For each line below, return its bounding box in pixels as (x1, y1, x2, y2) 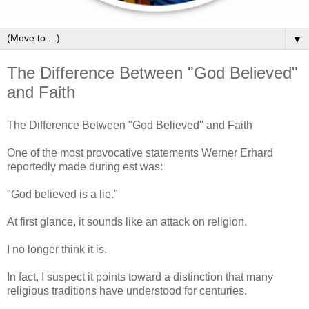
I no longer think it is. (7, 243, 107, 255)
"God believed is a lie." (7, 188, 118, 200)
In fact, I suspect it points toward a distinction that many (7, 270, 273, 283)
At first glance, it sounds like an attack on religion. (7, 215, 247, 228)
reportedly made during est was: (7, 160, 163, 172)
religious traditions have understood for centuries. (7, 284, 247, 297)
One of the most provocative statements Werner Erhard (7, 146, 273, 159)
